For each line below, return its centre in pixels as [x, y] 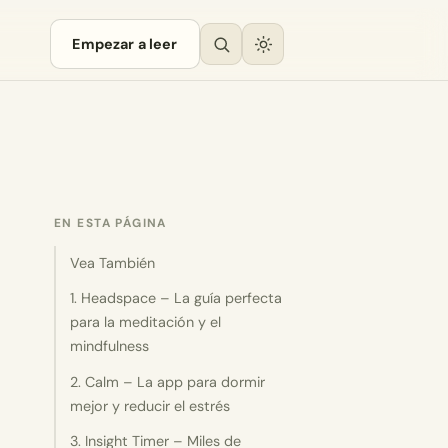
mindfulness [110, 346]
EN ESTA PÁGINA [110, 222]
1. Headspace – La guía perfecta [176, 298]
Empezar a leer [125, 44]
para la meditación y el [146, 322]
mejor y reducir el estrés [150, 405]
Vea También [113, 263]
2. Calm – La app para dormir [168, 381]
